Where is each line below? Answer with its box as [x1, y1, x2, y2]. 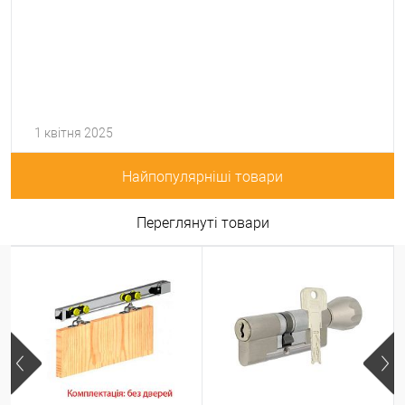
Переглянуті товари [136, 213, 269, 231]
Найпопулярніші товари [122, 167, 283, 185]
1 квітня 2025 [34, 126, 113, 140]
